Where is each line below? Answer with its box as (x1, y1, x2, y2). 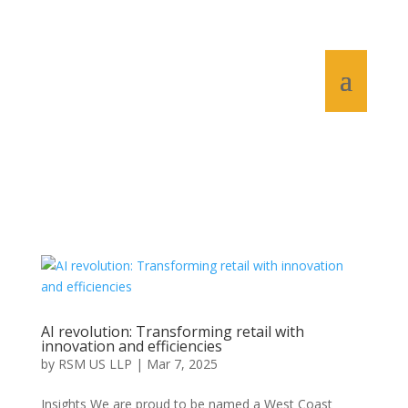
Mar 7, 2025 (146, 355, 218, 372)
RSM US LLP (57, 355, 132, 372)
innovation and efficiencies (40, 336, 222, 356)
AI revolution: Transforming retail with (40, 321, 304, 342)
